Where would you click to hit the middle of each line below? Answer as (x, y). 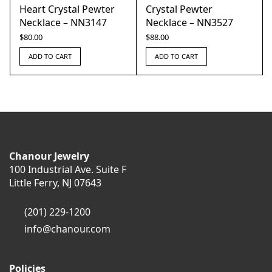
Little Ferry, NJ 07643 (55, 183)
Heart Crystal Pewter (67, 9)
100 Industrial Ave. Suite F (68, 169)
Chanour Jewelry (49, 156)
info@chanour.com (67, 229)
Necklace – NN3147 (63, 22)
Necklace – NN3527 (189, 22)
